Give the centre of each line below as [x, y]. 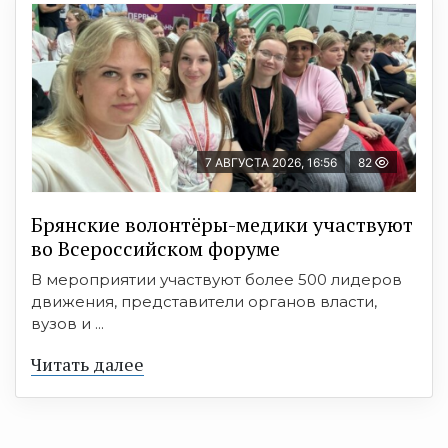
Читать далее [87, 363]
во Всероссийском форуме [155, 248]
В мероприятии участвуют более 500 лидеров [216, 279]
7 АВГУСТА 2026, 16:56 [271, 162]
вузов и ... [67, 323]
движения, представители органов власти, [204, 301]
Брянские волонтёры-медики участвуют [222, 224]
